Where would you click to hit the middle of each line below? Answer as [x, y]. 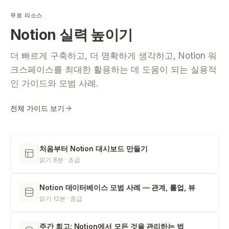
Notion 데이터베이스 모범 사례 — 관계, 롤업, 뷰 [117, 187]
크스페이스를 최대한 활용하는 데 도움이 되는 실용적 [113, 70]
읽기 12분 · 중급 [61, 199]
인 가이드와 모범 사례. [54, 83]
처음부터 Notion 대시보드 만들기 [94, 148]
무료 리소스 [27, 15]
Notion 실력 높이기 [72, 35]
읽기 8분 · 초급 [60, 160]
